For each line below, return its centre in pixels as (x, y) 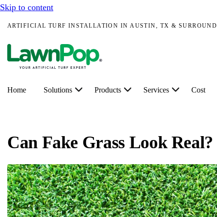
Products (108, 90)
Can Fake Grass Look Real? (110, 142)
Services (156, 90)
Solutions (58, 90)
